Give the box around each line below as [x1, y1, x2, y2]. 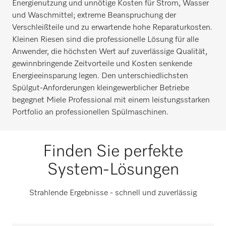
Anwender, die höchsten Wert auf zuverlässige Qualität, [12, 48, 207, 56]
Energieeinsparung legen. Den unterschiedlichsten [12, 72, 188, 80]
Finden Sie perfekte [43, 143, 183, 160]
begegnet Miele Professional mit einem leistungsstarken [12, 96, 210, 104]
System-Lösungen [47, 161, 179, 178]
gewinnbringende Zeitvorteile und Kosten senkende [12, 60, 192, 68]
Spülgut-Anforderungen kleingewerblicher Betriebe [12, 84, 189, 92]
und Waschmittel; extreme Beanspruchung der [12, 12, 176, 20]
